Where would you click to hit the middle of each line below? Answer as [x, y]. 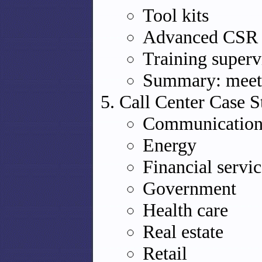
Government [189, 188]
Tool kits [176, 15]
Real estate [183, 232]
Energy [170, 145]
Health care [185, 210]
